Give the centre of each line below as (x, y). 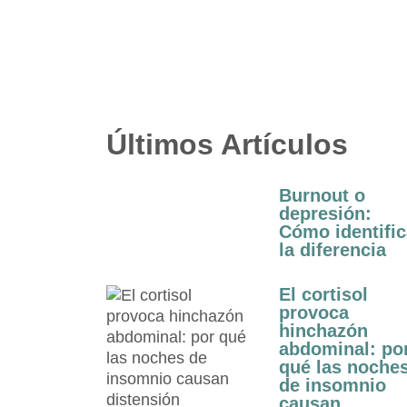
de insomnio (333, 385)
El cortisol (323, 294)
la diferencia (333, 249)
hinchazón (323, 330)
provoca (314, 312)
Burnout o (322, 195)
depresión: (325, 213)
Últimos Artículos (227, 144)
